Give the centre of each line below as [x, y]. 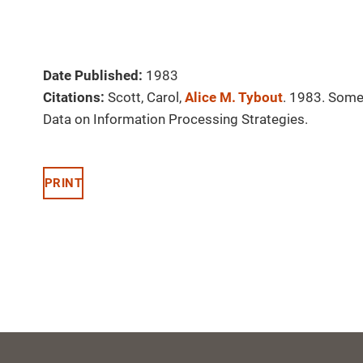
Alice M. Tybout [234, 98]
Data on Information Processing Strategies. [175, 120]
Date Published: [93, 76]
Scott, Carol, [146, 98]
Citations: [74, 98]
